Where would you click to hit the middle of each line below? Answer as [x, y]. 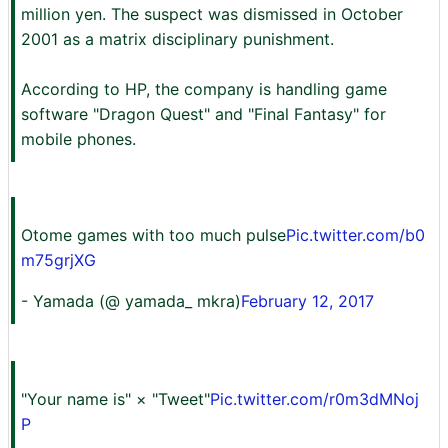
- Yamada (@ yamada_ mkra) [131, 301]
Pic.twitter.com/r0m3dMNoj [314, 399]
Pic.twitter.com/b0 [355, 235]
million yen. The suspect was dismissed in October [212, 14]
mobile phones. [78, 139]
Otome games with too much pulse [153, 235]
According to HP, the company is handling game [204, 89]
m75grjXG [58, 260]
